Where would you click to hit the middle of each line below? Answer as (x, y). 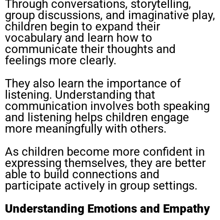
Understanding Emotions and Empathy (107, 209)
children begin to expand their (82, 27)
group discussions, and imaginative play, (110, 15)
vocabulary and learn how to (79, 38)
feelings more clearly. (61, 60)
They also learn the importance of (93, 83)
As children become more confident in (105, 152)
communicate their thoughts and (90, 49)
